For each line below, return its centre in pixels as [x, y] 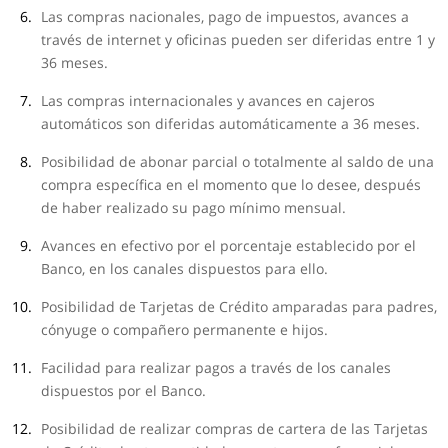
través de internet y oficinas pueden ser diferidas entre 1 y [237, 39]
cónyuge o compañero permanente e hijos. [184, 329]
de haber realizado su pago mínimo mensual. [193, 207]
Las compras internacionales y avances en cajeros [207, 100]
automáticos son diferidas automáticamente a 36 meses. [230, 123]
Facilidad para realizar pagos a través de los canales [215, 367]
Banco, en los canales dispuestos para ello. [184, 268]
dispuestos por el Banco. [123, 390]
